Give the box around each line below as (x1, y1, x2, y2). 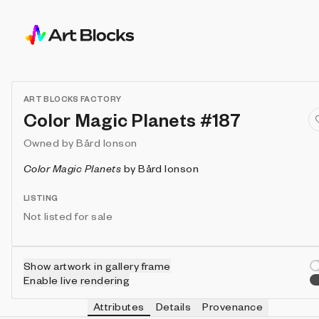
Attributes (93, 300, 145, 313)
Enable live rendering (23, 273, 130, 286)
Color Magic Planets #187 (23, 108, 241, 131)
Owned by (23, 136, 74, 149)
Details (155, 300, 192, 313)
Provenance (202, 300, 263, 313)
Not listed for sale (23, 209, 113, 222)
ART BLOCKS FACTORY (23, 94, 122, 103)
